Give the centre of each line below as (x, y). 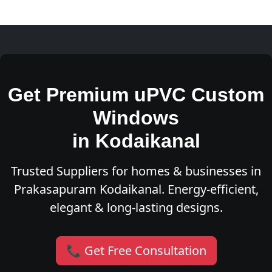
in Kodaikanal (136, 141)
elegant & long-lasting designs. (136, 208)
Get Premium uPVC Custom (136, 95)
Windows (136, 118)
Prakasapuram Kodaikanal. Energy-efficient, (136, 189)
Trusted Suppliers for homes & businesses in (136, 171)
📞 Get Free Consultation (136, 251)
